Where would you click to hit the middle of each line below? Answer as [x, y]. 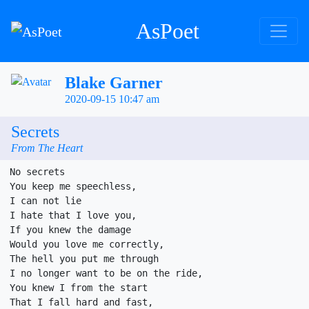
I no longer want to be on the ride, [106, 273]
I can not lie [46, 201]
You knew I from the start [79, 288]
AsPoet [168, 31]
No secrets [37, 172]
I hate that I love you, [73, 215]
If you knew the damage [70, 230]
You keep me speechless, [73, 186]
